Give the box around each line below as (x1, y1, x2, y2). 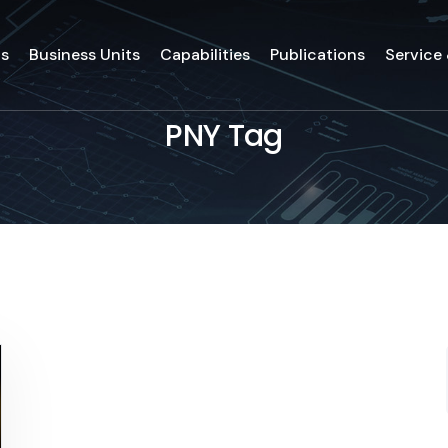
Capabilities (160, 44, 251, 65)
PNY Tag (165, 114, 283, 157)
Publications (270, 44, 366, 65)
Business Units (29, 44, 141, 65)
